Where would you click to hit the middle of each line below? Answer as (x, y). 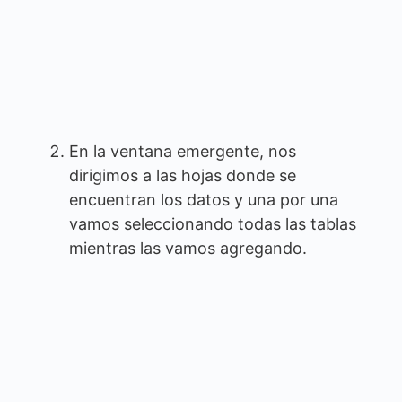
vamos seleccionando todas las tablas (213, 223)
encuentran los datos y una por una (204, 199)
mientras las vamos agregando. (188, 248)
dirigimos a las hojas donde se (183, 175)
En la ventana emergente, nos (183, 151)
